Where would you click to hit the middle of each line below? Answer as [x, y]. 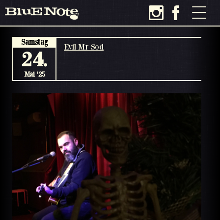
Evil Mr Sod [84, 47]
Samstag [34, 42]
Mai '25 [34, 74]
